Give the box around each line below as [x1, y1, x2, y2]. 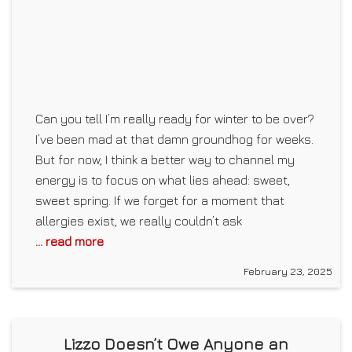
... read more [35, 234, 104, 249]
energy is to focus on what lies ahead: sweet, [35, 173, 290, 188]
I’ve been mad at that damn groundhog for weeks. [35, 132, 313, 147]
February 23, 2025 [244, 265, 332, 278]
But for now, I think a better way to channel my [35, 152, 295, 167]
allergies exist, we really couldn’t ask [35, 214, 242, 229]
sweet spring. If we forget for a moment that [35, 193, 284, 208]
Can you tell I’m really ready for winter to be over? [35, 112, 314, 126]
